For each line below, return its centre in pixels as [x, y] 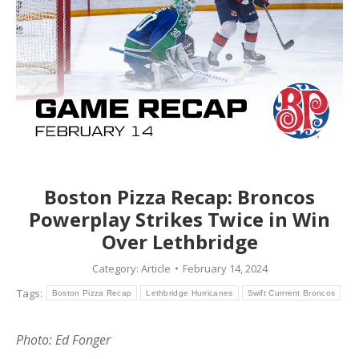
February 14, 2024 [225, 269]
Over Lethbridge [179, 242]
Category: [116, 269]
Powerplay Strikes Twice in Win [179, 220]
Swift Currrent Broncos [291, 293]
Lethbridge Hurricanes [190, 293]
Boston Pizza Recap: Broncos [179, 197]
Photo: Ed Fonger [63, 340]
